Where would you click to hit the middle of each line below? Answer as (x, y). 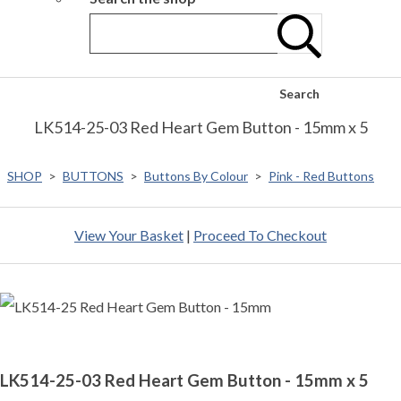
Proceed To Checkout (260, 235)
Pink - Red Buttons (321, 176)
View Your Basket (129, 235)
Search (299, 94)
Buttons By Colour (196, 176)
